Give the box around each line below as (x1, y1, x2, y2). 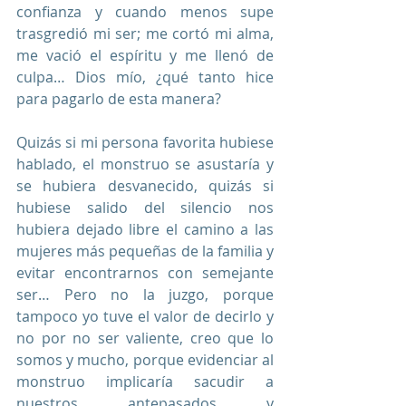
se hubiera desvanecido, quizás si (16, 175, 274, 196)
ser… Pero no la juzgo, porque (16, 284, 274, 304)
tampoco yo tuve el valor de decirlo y (16, 305, 274, 326)
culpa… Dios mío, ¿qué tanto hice (16, 66, 274, 87)
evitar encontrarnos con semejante (16, 262, 274, 283)
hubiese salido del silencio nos (16, 197, 274, 217)
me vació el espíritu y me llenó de (16, 44, 274, 65)
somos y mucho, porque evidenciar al (16, 349, 274, 370)
